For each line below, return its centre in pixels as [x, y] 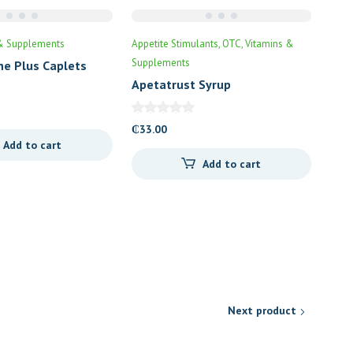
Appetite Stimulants [175, 44]
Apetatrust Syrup [181, 84]
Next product [262, 311]
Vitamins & [269, 44]
